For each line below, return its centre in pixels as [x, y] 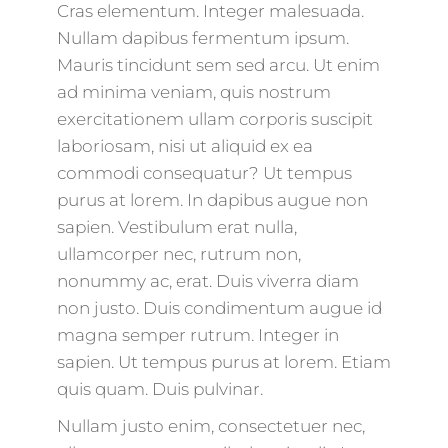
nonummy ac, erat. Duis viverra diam [207, 281]
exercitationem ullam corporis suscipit [214, 119]
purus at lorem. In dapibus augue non [212, 200]
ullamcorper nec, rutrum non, [178, 254]
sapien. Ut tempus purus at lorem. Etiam [223, 362]
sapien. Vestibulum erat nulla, [176, 227]
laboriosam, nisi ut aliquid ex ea [184, 146]
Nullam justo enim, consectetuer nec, [210, 426]
